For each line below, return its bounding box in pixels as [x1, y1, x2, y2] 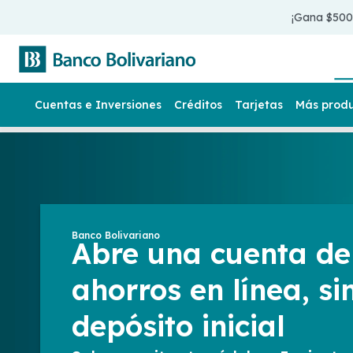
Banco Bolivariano [71, 229, 160, 241]
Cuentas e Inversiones [35, 98, 162, 112]
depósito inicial [71, 308, 285, 344]
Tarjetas [235, 98, 283, 112]
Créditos [174, 98, 222, 112]
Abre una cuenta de [71, 236, 351, 271]
